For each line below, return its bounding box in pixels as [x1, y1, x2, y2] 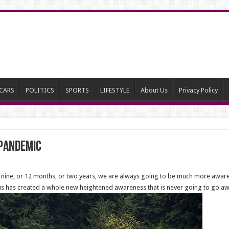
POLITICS [25, 86, 54, 94]
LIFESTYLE [100, 86, 129, 94]
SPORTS [65, 86, 89, 94]
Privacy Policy [178, 86, 218, 94]
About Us [140, 86, 168, 94]
